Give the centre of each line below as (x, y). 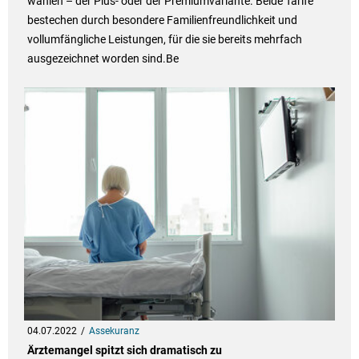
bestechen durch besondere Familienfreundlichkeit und (162, 20)
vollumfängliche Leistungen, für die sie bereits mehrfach (164, 40)
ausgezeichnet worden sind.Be (103, 59)
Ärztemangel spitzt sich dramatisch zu (124, 351)
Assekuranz (114, 331)
